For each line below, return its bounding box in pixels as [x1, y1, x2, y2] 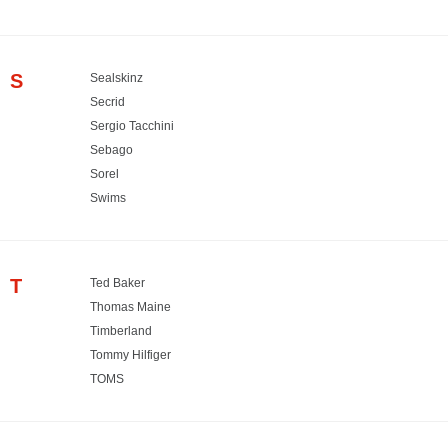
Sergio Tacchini [90, 118, 174, 133]
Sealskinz [90, 70, 143, 85]
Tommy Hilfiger [90, 347, 171, 362]
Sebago [90, 142, 133, 157]
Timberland [90, 323, 152, 338]
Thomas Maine [90, 299, 171, 314]
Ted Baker [90, 275, 145, 290]
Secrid [90, 94, 125, 109]
